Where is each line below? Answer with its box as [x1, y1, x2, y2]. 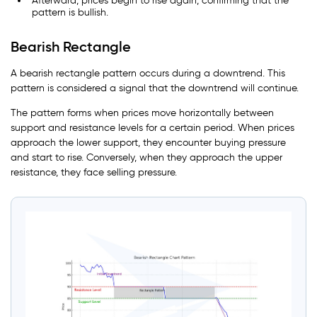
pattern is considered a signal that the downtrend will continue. [11, 82, 301, 95]
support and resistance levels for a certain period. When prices [11, 122, 294, 134]
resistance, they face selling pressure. [11, 166, 177, 179]
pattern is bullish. [32, 6, 108, 19]
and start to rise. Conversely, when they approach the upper [11, 151, 282, 164]
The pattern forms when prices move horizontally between [11, 107, 274, 120]
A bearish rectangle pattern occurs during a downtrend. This [11, 67, 285, 80]
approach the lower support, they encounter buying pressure [11, 137, 286, 149]
